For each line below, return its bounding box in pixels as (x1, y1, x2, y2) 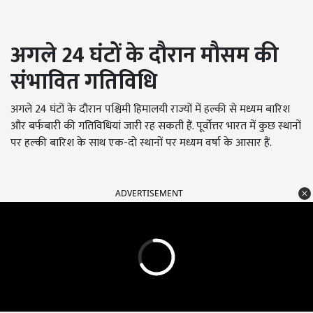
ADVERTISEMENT (115, 187, 183, 200)
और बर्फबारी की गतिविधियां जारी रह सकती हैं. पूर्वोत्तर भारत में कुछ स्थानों (10, 117, 301, 136)
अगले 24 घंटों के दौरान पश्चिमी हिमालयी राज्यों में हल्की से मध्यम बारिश (10, 100, 290, 119)
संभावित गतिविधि (10, 64, 157, 101)
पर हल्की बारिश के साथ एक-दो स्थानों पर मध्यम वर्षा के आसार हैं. (10, 133, 272, 153)
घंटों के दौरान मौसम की (85, 37, 279, 75)
